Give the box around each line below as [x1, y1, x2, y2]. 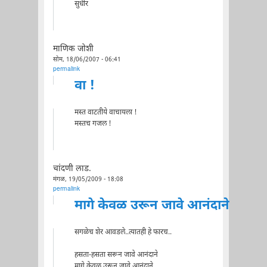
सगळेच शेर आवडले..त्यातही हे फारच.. [74, 227, 172, 237]
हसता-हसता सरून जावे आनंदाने [74, 250, 158, 260]
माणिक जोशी [52, 44, 94, 55]
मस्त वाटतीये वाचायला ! [74, 107, 137, 117]
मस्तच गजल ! [74, 119, 111, 129]
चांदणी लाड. [52, 163, 91, 175]
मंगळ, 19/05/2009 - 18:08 [52, 175, 123, 184]
